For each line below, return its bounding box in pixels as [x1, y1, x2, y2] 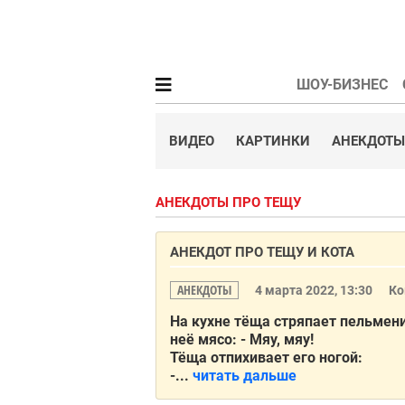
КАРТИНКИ [236, 133, 310, 149]
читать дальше [193, 367, 297, 384]
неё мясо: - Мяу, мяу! [170, 331, 314, 348]
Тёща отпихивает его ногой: [170, 349, 363, 366]
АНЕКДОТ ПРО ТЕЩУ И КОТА [170, 244, 354, 260]
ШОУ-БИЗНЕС [296, 76, 388, 93]
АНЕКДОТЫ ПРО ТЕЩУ [155, 194, 301, 211]
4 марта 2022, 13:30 [255, 283, 375, 297]
